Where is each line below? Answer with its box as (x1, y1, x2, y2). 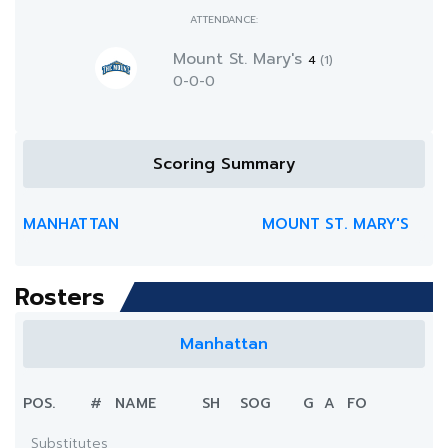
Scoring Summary (152, 152, 296, 176)
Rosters (15, 279, 105, 315)
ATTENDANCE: (190, 12, 258, 27)
